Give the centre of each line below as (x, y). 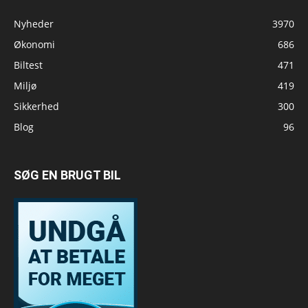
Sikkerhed (36, 106)
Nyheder (34, 23)
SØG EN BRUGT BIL (67, 175)
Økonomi (34, 44)
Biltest (28, 65)
